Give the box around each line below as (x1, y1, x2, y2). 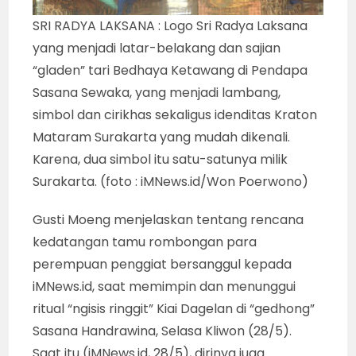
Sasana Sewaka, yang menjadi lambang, (33, 83, 281, 102)
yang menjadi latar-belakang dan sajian (33, 38, 281, 57)
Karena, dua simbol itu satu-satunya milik (33, 149, 288, 168)
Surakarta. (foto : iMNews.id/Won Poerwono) (33, 172, 309, 191)
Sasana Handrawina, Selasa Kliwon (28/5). (33, 321, 292, 340)
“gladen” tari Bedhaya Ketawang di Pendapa (33, 60, 308, 79)
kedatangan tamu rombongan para (33, 232, 257, 251)
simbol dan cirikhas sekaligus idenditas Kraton (33, 105, 318, 124)
